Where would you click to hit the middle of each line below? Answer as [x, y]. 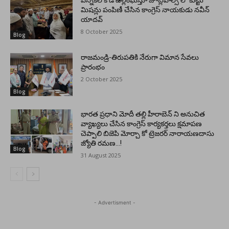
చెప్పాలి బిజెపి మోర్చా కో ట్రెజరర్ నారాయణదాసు [148, 134]
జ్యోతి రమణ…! [101, 143]
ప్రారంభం [93, 67]
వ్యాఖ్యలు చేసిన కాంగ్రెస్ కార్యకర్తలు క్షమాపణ [142, 124]
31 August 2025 [101, 155]
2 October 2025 [102, 79]
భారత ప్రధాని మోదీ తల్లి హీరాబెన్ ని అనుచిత [143, 114]
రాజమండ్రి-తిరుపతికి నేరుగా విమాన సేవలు [140, 57]
